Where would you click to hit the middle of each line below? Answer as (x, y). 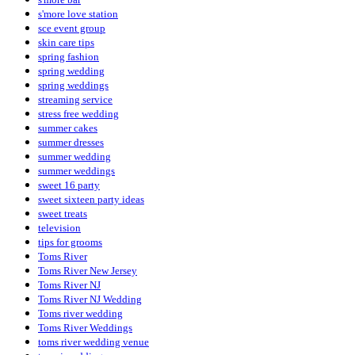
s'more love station (78, 13)
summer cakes (68, 128)
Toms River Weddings (85, 327)
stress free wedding (78, 113)
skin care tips (66, 42)
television (59, 227)
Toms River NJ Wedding (90, 299)
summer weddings (76, 170)
